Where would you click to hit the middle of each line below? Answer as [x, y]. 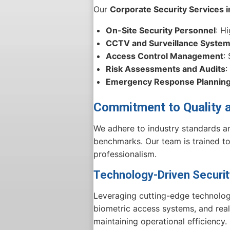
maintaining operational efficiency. [160, 221]
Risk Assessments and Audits [166, 69]
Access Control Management [165, 56]
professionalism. [125, 154]
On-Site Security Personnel [161, 30]
